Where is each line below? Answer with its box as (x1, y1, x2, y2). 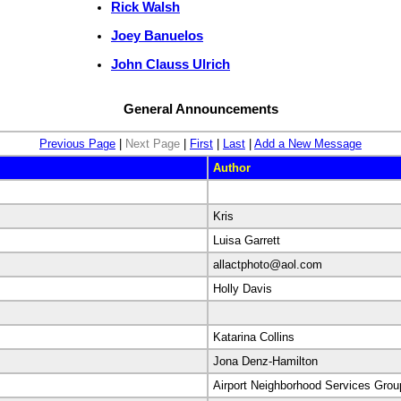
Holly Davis (213, 281, 272, 295)
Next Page (125, 136, 180, 150)
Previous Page (39, 136, 115, 150)
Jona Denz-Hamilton (213, 354, 318, 368)
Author (213, 160, 251, 175)
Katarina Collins (213, 329, 294, 344)
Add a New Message (254, 136, 362, 150)
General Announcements (123, 101, 278, 117)
